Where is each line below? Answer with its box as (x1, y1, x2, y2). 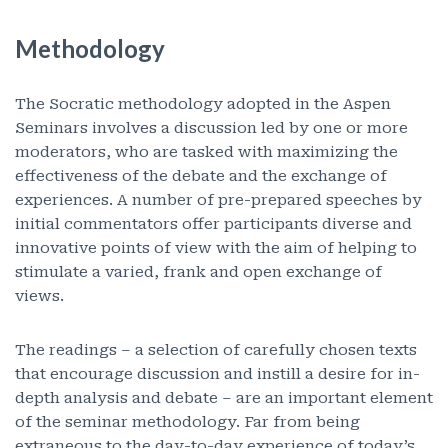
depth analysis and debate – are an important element (15, 389, 433, 407)
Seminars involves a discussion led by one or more (15, 119, 408, 137)
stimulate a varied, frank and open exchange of (15, 263, 382, 281)
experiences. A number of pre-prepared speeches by (15, 191, 422, 209)
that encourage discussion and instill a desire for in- (15, 365, 420, 383)
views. (15, 287, 64, 305)
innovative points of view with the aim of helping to (15, 239, 417, 257)
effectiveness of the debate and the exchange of (15, 167, 387, 185)
